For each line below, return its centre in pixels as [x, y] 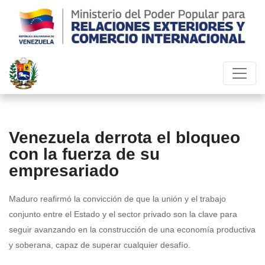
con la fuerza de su [84, 154]
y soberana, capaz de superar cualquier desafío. [100, 245]
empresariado [64, 171]
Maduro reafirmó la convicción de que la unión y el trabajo [117, 199]
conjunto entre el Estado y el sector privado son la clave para [123, 214]
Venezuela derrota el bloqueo [125, 138]
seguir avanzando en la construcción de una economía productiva [132, 230]
